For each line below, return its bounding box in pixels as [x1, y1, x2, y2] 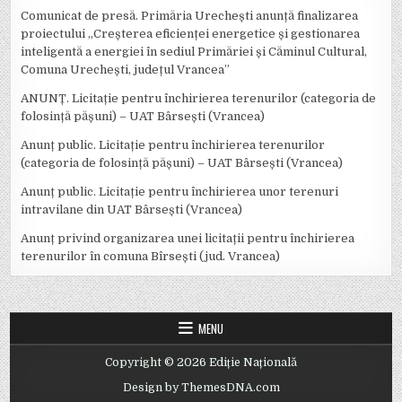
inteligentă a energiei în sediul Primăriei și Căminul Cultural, [21, 44, 368, 58]
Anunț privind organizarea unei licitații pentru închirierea [21, 231, 355, 245]
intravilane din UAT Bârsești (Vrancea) [21, 202, 243, 216]
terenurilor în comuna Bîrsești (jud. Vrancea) [21, 249, 281, 263]
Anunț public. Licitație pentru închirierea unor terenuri [21, 184, 339, 198]
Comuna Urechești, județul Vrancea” [21, 62, 231, 76]
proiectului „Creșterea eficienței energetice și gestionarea [21, 26, 361, 40]
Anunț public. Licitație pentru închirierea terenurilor [21, 137, 326, 152]
